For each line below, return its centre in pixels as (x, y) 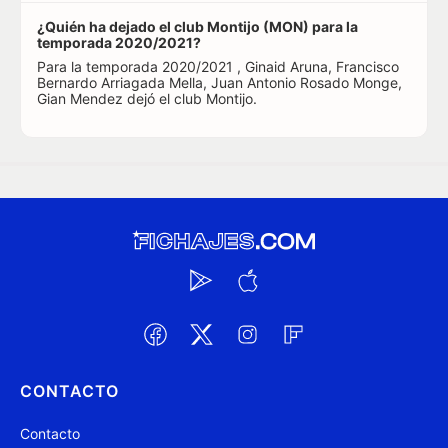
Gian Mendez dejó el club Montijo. (147, 98)
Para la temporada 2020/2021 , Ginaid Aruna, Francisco (218, 66)
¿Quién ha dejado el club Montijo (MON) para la (197, 26)
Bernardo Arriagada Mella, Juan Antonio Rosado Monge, (219, 82)
